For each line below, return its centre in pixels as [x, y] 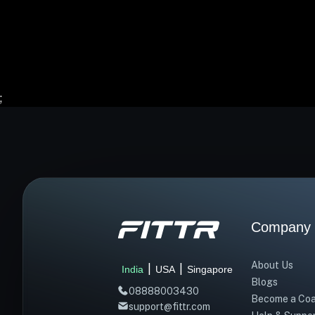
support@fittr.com [169, 307]
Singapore [210, 269]
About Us [272, 265]
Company [281, 227]
